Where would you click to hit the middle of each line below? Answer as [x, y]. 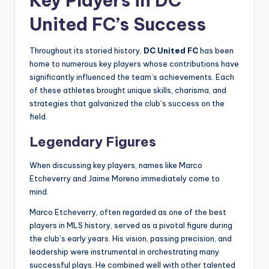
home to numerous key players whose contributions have [134, 63]
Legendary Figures [93, 141]
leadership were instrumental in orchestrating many [124, 251]
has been [216, 50]
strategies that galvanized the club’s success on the [127, 103]
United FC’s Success [118, 24]
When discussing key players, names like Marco [116, 165]
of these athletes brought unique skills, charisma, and [128, 90]
